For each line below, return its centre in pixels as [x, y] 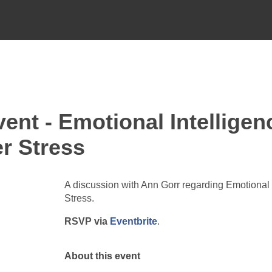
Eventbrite [134, 221]
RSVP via [87, 221]
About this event [102, 256]
